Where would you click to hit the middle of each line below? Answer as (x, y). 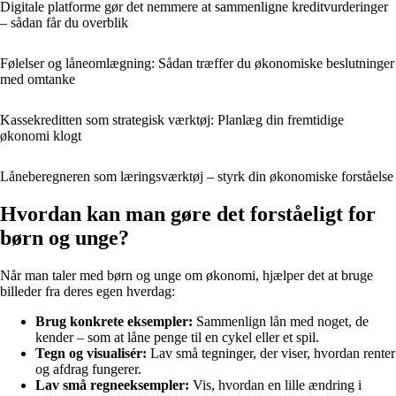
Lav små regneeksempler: (112, 385)
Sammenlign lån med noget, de (281, 321)
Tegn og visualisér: (91, 353)
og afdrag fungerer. (88, 369)
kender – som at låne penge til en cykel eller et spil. (177, 337)
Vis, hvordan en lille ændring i (275, 385)
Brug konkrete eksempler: (114, 321)
